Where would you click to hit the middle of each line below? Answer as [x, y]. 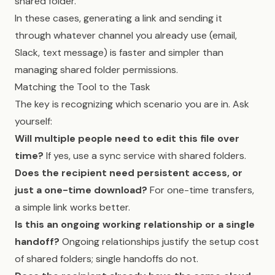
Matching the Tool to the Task [83, 87]
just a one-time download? [81, 190]
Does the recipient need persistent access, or [129, 173]
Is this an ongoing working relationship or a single [135, 224]
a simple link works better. [72, 207]
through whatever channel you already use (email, [126, 35]
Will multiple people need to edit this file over [127, 138]
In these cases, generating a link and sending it [118, 18]
